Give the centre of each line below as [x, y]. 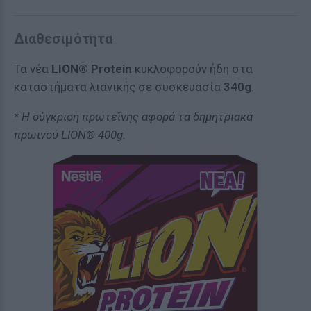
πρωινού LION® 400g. [70, 135]
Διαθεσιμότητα [63, 39]
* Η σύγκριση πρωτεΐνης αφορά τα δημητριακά [133, 117]
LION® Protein [92, 69]
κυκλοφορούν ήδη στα [192, 69]
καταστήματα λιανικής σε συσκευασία [119, 87]
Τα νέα [33, 69]
